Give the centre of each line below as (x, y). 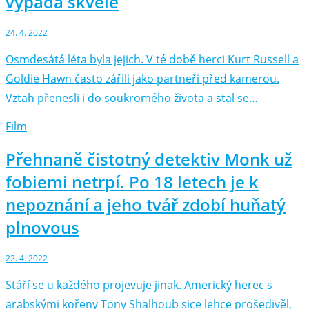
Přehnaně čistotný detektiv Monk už (149, 159)
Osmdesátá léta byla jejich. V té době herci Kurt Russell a (152, 60)
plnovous (42, 228)
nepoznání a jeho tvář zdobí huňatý (146, 205)
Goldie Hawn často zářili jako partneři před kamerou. (142, 79)
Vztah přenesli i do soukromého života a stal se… (132, 98)
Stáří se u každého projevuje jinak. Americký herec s (139, 285)
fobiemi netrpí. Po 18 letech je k (132, 182)
